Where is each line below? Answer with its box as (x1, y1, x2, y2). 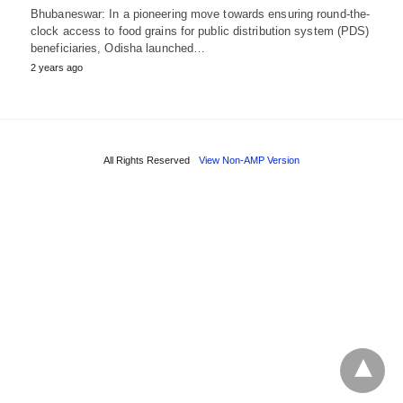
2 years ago (31, 61, 83, 73)
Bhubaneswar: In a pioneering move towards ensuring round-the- (31, 6, 371, 21)
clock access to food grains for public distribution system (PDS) (31, 23, 370, 38)
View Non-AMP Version (199, 154, 300, 166)
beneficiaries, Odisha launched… (31, 40, 206, 55)
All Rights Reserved (103, 154, 190, 166)
